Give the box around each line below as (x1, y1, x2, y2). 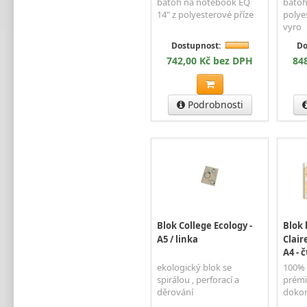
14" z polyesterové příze (157, 8, 254, 21)
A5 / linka (157, 232, 198, 245)
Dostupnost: (171, 39, 221, 51)
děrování (157, 285, 193, 298)
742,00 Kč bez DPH (167, 53, 254, 67)
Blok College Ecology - (157, 219, 252, 232)
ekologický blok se (157, 260, 232, 273)
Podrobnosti (184, 97, 243, 111)
